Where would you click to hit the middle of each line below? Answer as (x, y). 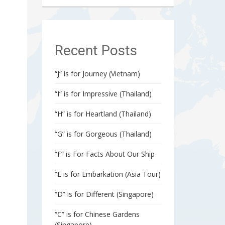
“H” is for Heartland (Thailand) (103, 114)
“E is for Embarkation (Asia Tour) (107, 174)
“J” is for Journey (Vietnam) (97, 73)
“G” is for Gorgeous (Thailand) (103, 134)
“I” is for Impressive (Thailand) (103, 93)
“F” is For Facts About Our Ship (104, 154)
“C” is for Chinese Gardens (97, 214)
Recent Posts (96, 50)
